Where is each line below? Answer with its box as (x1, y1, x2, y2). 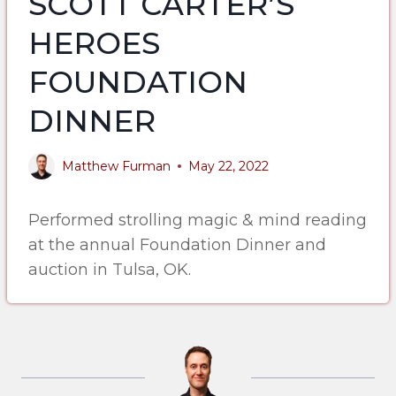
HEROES (28, 25, 160, 62)
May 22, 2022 (188, 158, 269, 174)
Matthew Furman (62, 158, 171, 174)
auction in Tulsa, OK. (28, 260, 191, 279)
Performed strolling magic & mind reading (28, 210, 367, 230)
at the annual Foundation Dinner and (28, 235, 326, 255)
